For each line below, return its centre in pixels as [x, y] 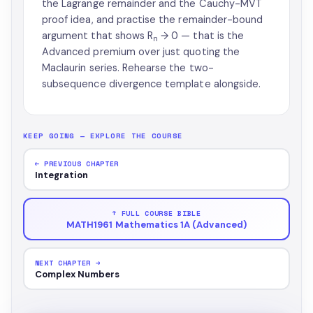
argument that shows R [98, 36]
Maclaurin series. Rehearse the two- [128, 68]
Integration [61, 175]
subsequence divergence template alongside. [152, 84]
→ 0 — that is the [201, 36]
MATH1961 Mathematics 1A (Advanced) [156, 224]
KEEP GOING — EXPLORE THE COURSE [103, 136]
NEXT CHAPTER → [67, 263]
